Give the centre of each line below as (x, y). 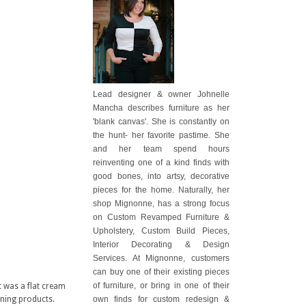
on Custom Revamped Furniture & (161, 217)
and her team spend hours (161, 149)
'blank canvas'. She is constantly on (161, 121)
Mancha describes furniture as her (161, 108)
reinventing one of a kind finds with (161, 162)
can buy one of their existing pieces (161, 272)
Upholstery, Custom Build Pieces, (161, 231)
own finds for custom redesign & (161, 299)
